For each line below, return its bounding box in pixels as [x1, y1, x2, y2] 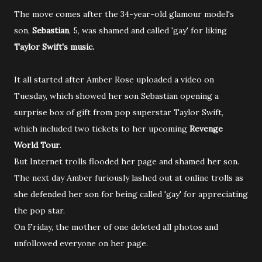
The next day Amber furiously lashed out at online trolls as [14, 173, 243, 183]
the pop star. [14, 205, 65, 216]
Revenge [189, 123, 223, 134]
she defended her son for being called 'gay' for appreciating [14, 189, 248, 199]
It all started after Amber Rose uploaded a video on [14, 74, 214, 85]
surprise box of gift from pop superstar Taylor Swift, [14, 107, 223, 118]
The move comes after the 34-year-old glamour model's [14, 9, 234, 19]
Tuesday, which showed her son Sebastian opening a [14, 91, 219, 101]
